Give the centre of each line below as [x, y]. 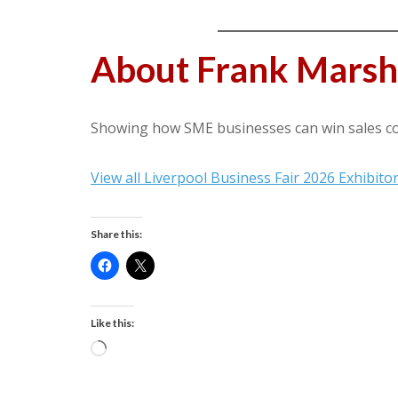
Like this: [112, 323]
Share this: [116, 234]
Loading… [135, 350]
